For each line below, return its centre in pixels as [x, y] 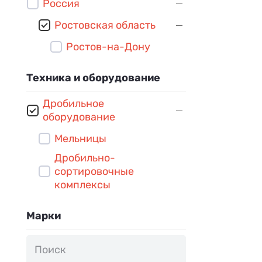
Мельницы [80, 138]
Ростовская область [105, 25]
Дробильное [73, 103]
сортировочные [94, 171]
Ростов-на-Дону [108, 46]
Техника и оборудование [93, 77]
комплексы [82, 185]
